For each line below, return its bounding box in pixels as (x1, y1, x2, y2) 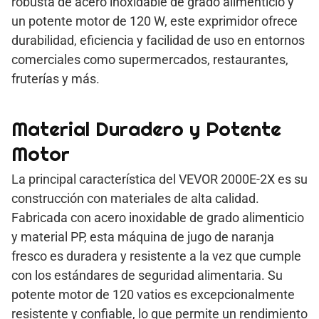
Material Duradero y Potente (11, 115, 281, 142)
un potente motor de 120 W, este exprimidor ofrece (11, 13, 298, 28)
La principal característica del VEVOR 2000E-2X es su (11, 171, 308, 187)
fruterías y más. (11, 70, 100, 86)
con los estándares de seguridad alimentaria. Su (11, 267, 283, 283)
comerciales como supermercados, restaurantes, (11, 51, 288, 67)
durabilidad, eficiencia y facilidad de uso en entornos (11, 32, 305, 48)
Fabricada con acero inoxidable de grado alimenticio (11, 209, 304, 225)
